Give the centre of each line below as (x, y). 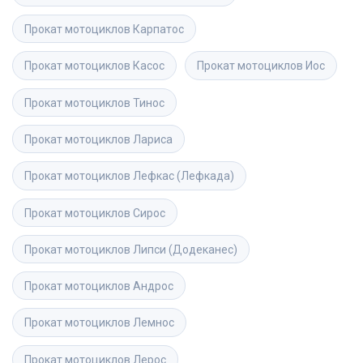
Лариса (153, 139)
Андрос (153, 286)
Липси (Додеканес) (185, 249)
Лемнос (154, 323)
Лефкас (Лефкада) (184, 176)
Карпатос (158, 30)
